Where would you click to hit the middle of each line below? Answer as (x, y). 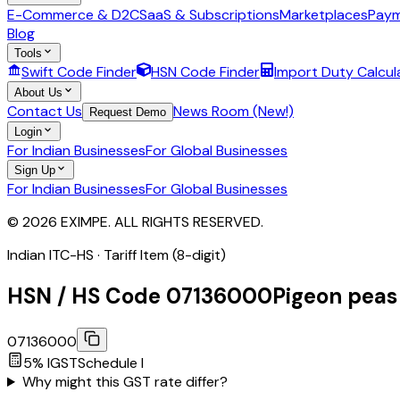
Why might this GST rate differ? (125, 382)
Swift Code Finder (79, 72)
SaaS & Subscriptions (209, 14)
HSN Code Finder (205, 72)
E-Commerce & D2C (73, 14)
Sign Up (35, 171)
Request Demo (128, 112)
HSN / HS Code (84, 296)
